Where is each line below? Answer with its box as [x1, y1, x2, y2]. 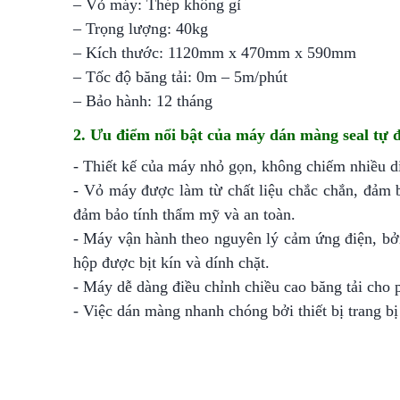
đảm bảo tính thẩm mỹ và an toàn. [73, 205, 300, 223]
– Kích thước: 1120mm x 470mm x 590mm [73, 44, 356, 62]
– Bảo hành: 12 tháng [73, 92, 212, 110]
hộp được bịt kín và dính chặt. [73, 254, 270, 271]
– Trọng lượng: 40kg [73, 20, 208, 37]
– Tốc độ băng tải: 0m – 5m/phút [73, 68, 287, 86]
